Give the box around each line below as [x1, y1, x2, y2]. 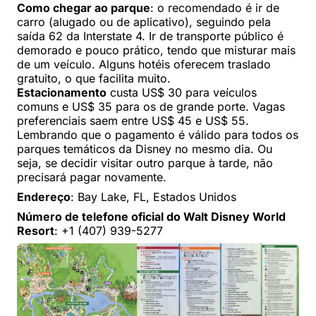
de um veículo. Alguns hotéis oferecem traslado [17, 57, 271, 72]
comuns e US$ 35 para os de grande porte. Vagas [17, 99, 285, 114]
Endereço [17, 190, 71, 205]
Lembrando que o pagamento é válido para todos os [17, 128, 298, 142]
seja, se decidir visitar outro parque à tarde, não [17, 156, 273, 171]
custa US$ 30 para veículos [107, 85, 257, 100]
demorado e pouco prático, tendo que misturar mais [17, 43, 296, 58]
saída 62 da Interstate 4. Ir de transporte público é [17, 29, 284, 44]
